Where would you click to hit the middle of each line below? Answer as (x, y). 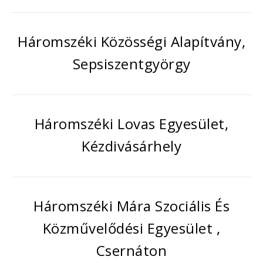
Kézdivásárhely (131, 146)
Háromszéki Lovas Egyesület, (131, 124)
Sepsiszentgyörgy (131, 64)
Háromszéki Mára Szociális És (131, 206)
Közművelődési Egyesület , (131, 228)
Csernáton (131, 250)
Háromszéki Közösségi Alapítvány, (131, 41)
